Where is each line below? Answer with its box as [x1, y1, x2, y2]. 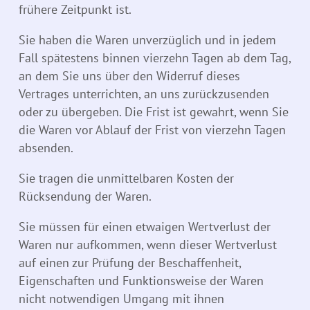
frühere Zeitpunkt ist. [19, 1, 131, 18]
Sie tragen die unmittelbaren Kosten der [19, 170, 234, 187]
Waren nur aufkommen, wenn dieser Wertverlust [19, 237, 277, 253]
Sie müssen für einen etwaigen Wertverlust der [19, 219, 271, 235]
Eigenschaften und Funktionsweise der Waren [19, 273, 264, 289]
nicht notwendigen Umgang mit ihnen [19, 291, 224, 307]
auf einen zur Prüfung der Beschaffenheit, [19, 255, 241, 271]
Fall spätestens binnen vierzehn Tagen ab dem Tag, [19, 50, 291, 66]
